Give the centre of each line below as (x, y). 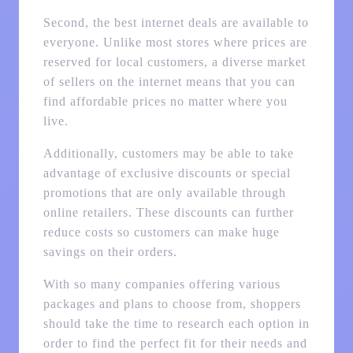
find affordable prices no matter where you (165, 102)
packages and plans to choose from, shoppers (172, 304)
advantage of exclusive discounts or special (167, 173)
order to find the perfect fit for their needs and (175, 344)
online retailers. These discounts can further (168, 213)
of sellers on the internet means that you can (169, 82)
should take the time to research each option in (176, 324)
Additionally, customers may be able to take (168, 154)
